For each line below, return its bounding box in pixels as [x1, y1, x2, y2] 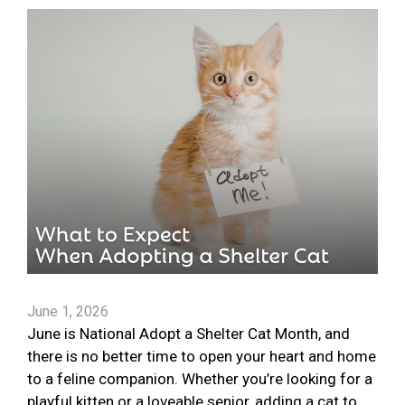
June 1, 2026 [27, 303, 108, 321]
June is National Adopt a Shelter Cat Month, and [27, 325, 350, 344]
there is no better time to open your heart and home [27, 347, 376, 366]
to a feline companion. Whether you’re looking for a [27, 370, 372, 389]
